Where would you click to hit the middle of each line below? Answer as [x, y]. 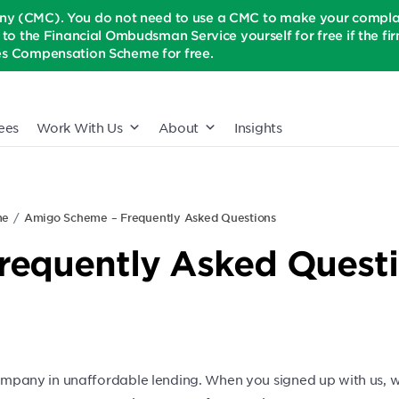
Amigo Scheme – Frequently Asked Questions [150, 217]
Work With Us [80, 127]
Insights [258, 127]
